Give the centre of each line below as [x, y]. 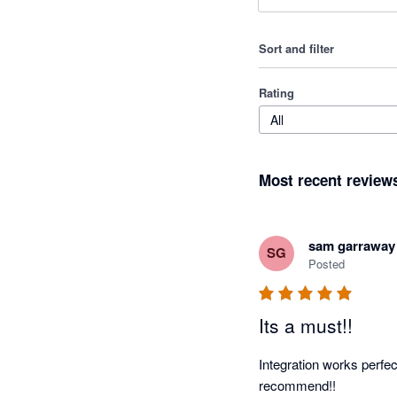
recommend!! [297, 385]
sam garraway [352, 245]
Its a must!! [306, 325]
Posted [327, 263]
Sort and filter [296, 48]
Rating [276, 92]
